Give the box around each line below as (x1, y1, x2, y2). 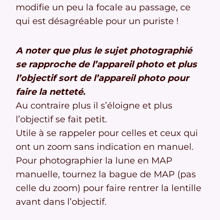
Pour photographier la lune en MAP (16, 155, 172, 166)
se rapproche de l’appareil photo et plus (16, 59, 197, 70)
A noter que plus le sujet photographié (16, 45, 192, 56)
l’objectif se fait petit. (16, 114, 107, 125)
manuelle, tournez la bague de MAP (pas (16, 169, 196, 180)
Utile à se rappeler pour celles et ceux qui (16, 128, 198, 139)
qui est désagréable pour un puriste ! (16, 16, 179, 27)
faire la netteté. (16, 86, 85, 98)
